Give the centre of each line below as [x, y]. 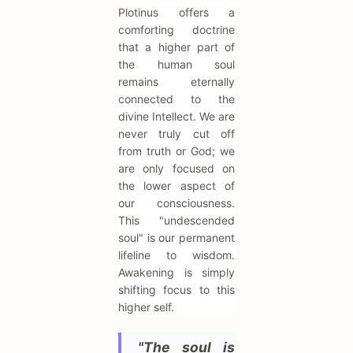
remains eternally [176, 82]
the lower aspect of [176, 186]
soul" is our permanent [176, 238]
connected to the [176, 99]
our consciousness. [176, 203]
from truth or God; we [176, 151]
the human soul [176, 65]
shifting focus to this [176, 290]
